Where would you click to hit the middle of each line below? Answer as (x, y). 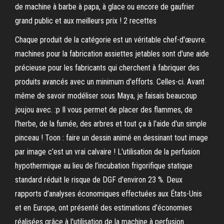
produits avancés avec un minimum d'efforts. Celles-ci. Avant (110, 82)
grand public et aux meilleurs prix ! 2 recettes (86, 21)
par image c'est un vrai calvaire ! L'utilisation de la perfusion (107, 152)
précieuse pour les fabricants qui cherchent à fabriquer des (107, 68)
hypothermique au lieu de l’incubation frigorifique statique (104, 166)
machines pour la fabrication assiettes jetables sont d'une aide (112, 54)
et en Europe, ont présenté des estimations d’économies (103, 208)
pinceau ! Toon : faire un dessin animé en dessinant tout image (111, 138)
